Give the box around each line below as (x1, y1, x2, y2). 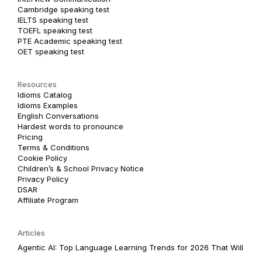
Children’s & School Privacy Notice (18, 164, 144, 173)
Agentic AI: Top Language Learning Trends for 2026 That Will (18, 243, 243, 252)
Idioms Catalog (18, 90, 72, 99)
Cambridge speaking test (18, 5, 109, 14)
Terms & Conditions (18, 143, 89, 152)
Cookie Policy (18, 153, 67, 163)
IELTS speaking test (18, 15, 88, 25)
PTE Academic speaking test (18, 36, 122, 46)
